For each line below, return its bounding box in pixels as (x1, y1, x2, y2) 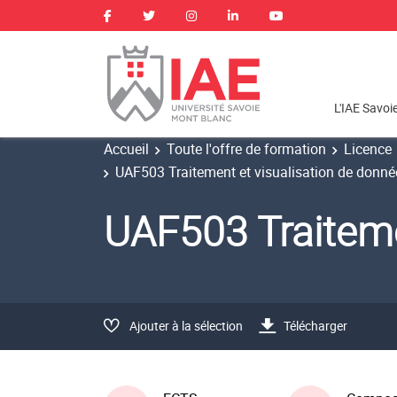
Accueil (104, 139, 149, 159)
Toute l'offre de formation (167, 139, 326, 159)
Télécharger (284, 316, 347, 334)
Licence (344, 139, 392, 159)
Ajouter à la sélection (129, 316, 243, 334)
